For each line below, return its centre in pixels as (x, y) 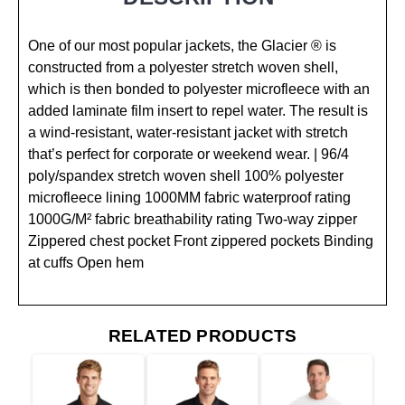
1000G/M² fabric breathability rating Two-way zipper (193, 219)
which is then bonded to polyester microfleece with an (199, 89)
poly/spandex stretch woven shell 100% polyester (186, 176)
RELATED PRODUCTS (202, 336)
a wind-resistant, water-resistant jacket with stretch (188, 132)
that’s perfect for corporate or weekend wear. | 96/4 (188, 154)
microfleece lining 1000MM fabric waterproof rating (189, 198)
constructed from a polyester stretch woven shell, (183, 67)
